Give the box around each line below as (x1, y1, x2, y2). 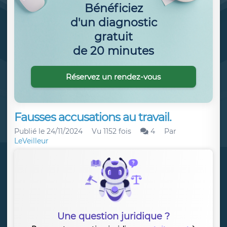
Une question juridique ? (57, 211, 170, 222)
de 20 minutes (73, 44, 154, 58)
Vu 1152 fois (92, 127, 131, 136)
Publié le (14, 127, 47, 136)
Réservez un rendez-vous (66, 71, 161, 82)
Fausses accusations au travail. (14, 110, 171, 124)
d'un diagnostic (70, 15, 157, 29)
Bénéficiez (84, 1, 143, 15)
